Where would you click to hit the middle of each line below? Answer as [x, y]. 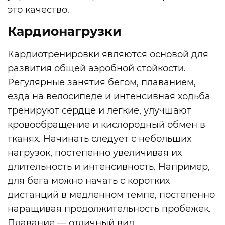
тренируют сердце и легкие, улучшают [99, 110]
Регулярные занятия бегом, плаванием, [102, 82]
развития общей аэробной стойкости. [97, 68]
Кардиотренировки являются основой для [108, 54]
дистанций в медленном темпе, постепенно [111, 195]
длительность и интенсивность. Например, [109, 166]
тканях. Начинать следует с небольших [99, 138]
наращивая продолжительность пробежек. [109, 209]
